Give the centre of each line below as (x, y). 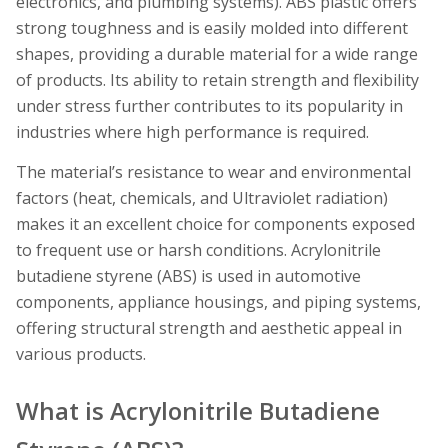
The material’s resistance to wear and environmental (213, 171)
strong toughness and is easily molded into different (212, 28)
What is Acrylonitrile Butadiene (198, 410)
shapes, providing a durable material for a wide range (217, 54)
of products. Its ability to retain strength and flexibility (217, 80)
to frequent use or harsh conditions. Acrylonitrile (198, 249)
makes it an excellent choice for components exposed (215, 223)
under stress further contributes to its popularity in (209, 106)
